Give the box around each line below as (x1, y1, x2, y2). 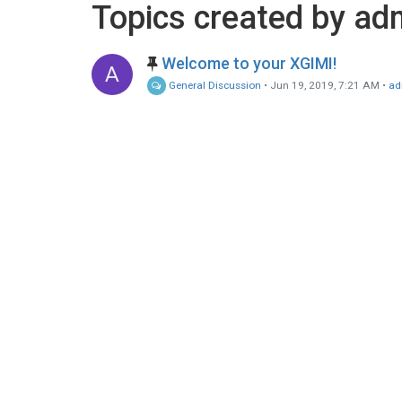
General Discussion (166, 79, 262, 92)
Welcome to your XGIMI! (162, 54, 336, 73)
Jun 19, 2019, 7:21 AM (270, 79, 380, 92)
